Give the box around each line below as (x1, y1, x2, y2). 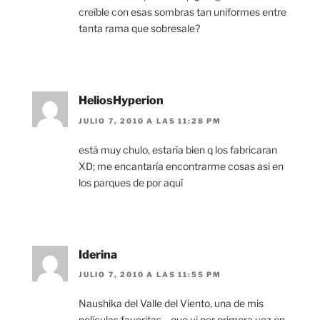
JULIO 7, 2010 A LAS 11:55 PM (79, 270, 221, 279)
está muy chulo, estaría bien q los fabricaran (79, 143, 277, 156)
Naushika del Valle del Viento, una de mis (79, 297, 264, 310)
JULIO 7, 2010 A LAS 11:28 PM (79, 116, 221, 125)
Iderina (79, 247, 117, 261)
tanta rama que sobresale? (79, 22, 200, 35)
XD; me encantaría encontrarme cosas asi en (79, 159, 284, 172)
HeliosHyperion (79, 94, 164, 108)
